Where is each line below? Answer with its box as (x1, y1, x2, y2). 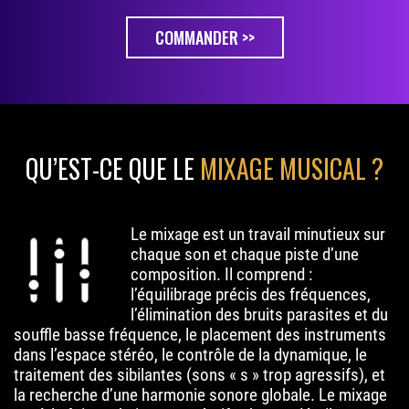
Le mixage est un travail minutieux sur (131, 225, 385, 245)
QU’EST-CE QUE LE (26, 150, 200, 187)
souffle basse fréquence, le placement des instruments (14, 325, 386, 345)
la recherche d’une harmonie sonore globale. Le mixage (14, 385, 387, 405)
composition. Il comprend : (131, 265, 312, 285)
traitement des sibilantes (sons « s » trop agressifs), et (14, 365, 385, 385)
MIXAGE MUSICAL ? (200, 150, 383, 187)
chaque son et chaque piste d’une (131, 245, 359, 265)
